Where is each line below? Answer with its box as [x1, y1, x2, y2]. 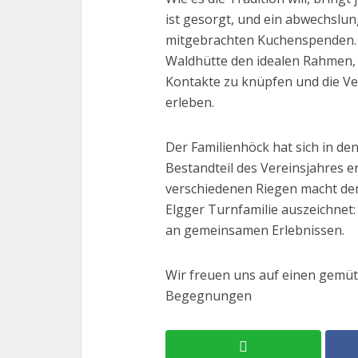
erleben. [165, 93, 214, 111]
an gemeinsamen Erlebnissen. [165, 221, 344, 239]
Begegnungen [165, 287, 252, 304]
